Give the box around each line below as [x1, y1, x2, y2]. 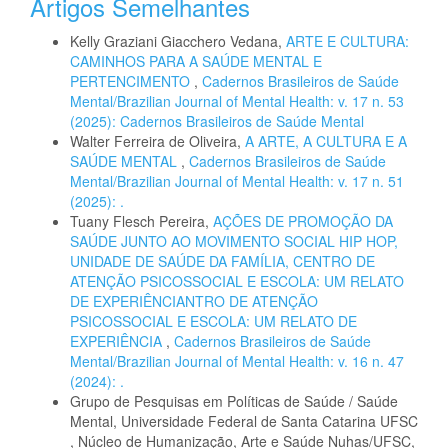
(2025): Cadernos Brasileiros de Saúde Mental [70, 110, 364, 131]
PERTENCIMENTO [70, 70, 194, 91]
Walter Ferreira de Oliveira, [70, 130, 245, 151]
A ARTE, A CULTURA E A [245, 130, 407, 151]
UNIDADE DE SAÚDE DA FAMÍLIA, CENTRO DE [70, 250, 375, 271]
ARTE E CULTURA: [286, 30, 409, 51]
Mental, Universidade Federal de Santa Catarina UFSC [70, 410, 418, 431]
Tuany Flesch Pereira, [70, 210, 213, 231]
